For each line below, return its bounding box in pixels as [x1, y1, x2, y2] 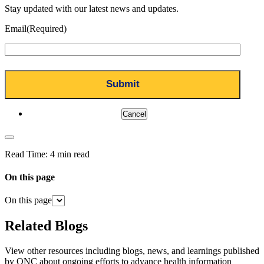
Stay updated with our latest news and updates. [5, 3, 179, 14]
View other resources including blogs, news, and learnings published [5, 246, 259, 256]
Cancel [123, 109, 146, 118]
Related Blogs [5, 218, 88, 234]
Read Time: [5, 148, 48, 159]
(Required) [27, 23, 67, 34]
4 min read [50, 148, 90, 159]
